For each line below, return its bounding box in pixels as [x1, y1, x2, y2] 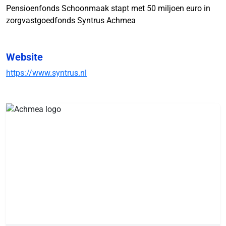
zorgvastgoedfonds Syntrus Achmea [6, 16, 136, 26]
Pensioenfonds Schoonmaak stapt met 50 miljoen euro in [6, 4, 210, 14]
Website [6, 51, 43, 64]
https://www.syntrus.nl [6, 68, 87, 78]
